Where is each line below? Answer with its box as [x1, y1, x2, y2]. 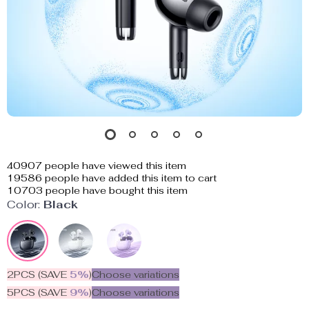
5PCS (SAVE [7, 286, 70, 299]
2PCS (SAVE [7, 268, 70, 281]
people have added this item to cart [42, 172, 217, 184]
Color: [7, 197, 40, 212]
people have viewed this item [42, 159, 186, 172]
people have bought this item [43, 184, 188, 197]
